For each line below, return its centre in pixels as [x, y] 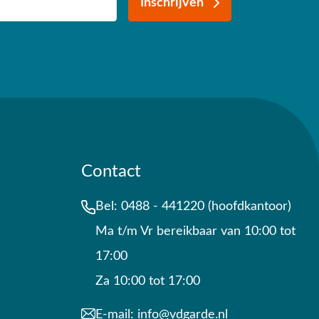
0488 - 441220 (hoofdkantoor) [206, 206]
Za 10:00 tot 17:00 [148, 281]
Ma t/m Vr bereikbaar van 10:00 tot [195, 231]
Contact [111, 172]
